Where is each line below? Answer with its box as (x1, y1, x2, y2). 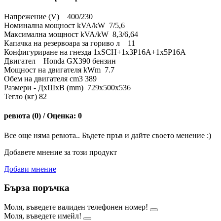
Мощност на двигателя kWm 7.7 (4, 65, 114, 74)
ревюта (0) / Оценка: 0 (4, 111, 82, 120)
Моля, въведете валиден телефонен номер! (4, 202, 148, 211)
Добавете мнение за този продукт (4, 147, 117, 156)
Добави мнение (4, 164, 56, 173)
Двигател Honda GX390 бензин (4, 56, 116, 65)
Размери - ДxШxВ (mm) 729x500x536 (4, 83, 131, 92)
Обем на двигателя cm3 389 (4, 74, 97, 83)
